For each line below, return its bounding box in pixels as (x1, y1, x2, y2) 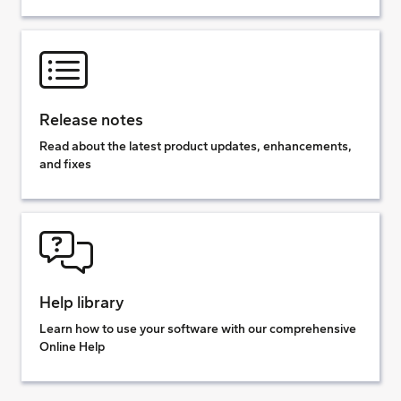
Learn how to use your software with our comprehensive (39, 321, 356, 337)
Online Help (39, 339, 105, 354)
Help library (39, 293, 124, 312)
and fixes (39, 157, 91, 172)
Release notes (39, 110, 143, 130)
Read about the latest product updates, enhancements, (39, 139, 352, 154)
